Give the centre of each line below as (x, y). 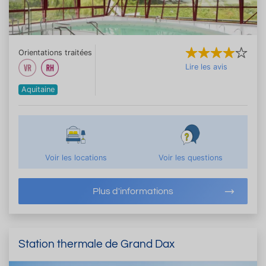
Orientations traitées (55, 52)
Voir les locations (76, 157)
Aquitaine (38, 89)
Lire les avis (206, 66)
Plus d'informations (133, 191)
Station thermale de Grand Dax (96, 244)
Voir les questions (190, 157)
